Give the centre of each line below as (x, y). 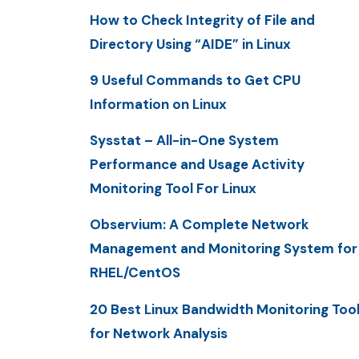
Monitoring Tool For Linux (173, 189)
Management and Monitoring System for (224, 249)
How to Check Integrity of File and (202, 20)
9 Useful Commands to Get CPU (195, 80)
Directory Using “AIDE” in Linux (190, 44)
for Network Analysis (159, 333)
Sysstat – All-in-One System (184, 141)
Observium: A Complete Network (199, 225)
